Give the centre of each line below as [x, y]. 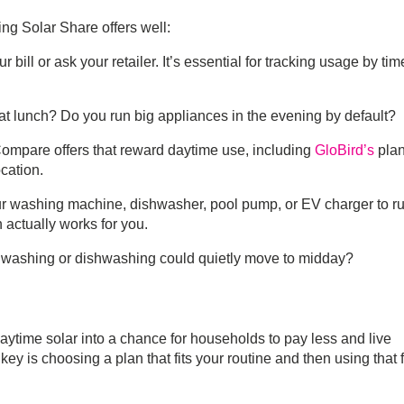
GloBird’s [344, 151]
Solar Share [60, 28]
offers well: [134, 28]
